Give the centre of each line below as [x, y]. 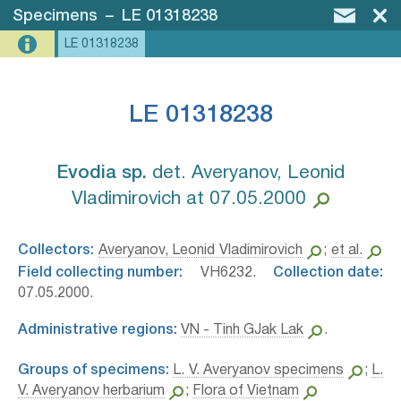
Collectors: [56, 251]
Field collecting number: [100, 273]
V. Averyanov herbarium [91, 391]
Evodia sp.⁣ [102, 173]
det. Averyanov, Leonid [246, 173]
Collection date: [328, 273]
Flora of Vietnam [245, 391]
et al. [347, 251]
